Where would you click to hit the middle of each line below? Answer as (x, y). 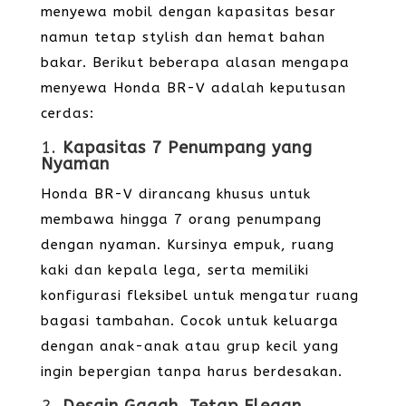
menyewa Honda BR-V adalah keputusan (193, 88)
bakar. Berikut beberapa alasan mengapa (195, 63)
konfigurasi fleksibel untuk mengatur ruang (199, 295)
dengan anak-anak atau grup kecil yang (189, 346)
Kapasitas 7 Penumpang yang (187, 148)
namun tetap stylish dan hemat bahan (183, 37)
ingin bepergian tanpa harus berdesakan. (191, 372)
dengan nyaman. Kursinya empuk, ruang (187, 245)
